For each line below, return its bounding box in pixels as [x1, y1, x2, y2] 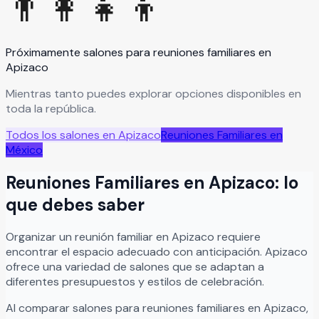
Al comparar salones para [6, 300, 142, 316]
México [6, 142, 43, 157]
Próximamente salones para [6, 44, 153, 60]
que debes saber [6, 193, 145, 216]
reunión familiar [75, 229, 153, 245]
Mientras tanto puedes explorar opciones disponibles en [6, 85, 301, 101]
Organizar [6, 229, 59, 245]
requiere [214, 229, 261, 245]
